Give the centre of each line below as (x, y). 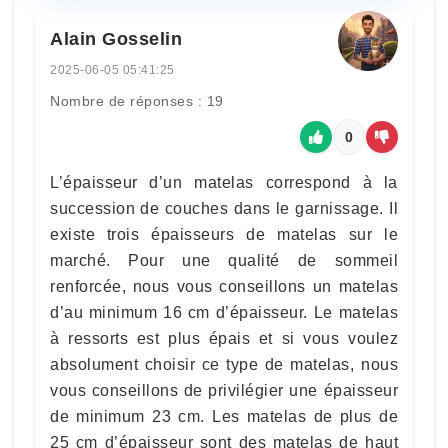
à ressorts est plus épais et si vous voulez (224, 338)
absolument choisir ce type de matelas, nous (224, 364)
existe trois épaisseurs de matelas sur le (224, 234)
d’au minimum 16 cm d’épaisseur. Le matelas (224, 312)
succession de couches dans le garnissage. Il (224, 208)
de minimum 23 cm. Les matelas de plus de (224, 416)
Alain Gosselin (116, 38)
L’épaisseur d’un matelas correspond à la (224, 182)
